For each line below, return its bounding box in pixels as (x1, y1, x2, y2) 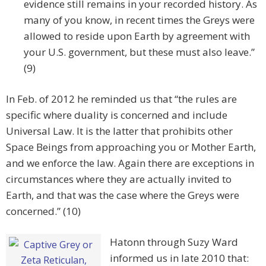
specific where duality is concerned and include (6, 108, 227, 122)
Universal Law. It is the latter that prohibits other (6, 124, 233, 138)
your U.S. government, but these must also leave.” (24, 45, 255, 59)
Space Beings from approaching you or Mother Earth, (6, 140, 256, 154)
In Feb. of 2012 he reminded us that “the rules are (6, 92, 237, 106)
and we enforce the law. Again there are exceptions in (6, 156, 254, 170)
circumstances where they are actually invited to (6, 172, 232, 186)
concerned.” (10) (6, 204, 81, 218)
